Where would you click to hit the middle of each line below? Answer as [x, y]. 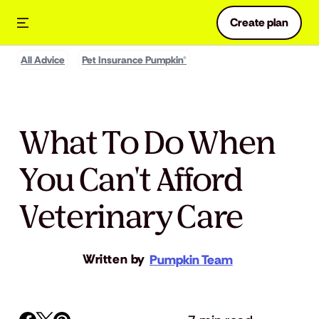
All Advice [43, 59]
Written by [114, 260]
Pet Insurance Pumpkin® [134, 59]
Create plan [259, 22]
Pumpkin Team [191, 260]
